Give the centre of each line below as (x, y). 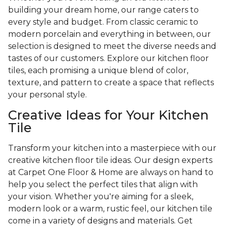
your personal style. (47, 95)
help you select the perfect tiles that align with (103, 185)
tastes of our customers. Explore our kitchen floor (108, 59)
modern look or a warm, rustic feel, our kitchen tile (110, 209)
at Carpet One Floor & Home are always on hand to (111, 173)
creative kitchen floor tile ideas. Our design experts (110, 160)
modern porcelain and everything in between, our (109, 34)
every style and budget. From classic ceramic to (103, 22)
